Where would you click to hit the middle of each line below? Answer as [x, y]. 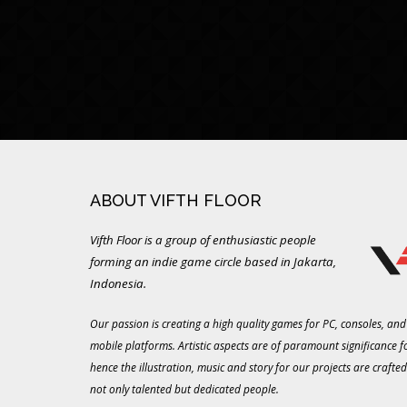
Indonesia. [118, 283]
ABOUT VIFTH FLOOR [175, 200]
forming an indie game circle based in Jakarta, [213, 262]
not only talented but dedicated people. [184, 389]
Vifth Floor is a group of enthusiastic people [203, 240]
